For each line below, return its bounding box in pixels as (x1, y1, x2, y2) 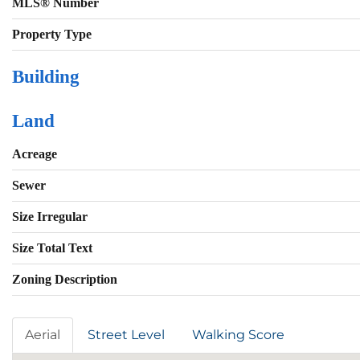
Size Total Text (12, 241, 92, 256)
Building (12, 67, 80, 88)
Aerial (25, 327, 60, 343)
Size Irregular (12, 210, 88, 224)
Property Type (12, 27, 92, 42)
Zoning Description (12, 272, 117, 287)
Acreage (12, 147, 57, 162)
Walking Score (192, 327, 284, 343)
